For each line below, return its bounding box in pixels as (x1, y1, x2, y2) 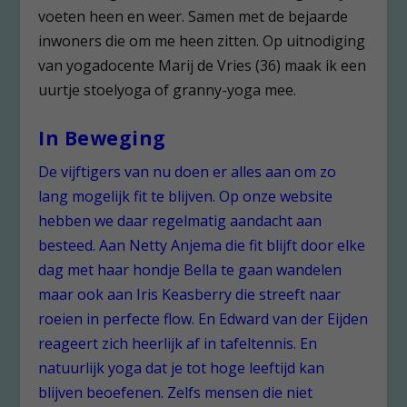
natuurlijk (38, 357, 109, 378)
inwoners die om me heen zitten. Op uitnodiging (38, 30, 366, 51)
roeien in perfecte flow (38, 308, 193, 329)
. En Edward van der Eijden (192, 308, 369, 329)
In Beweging (38, 124, 166, 151)
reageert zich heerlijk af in (38, 333, 221, 353)
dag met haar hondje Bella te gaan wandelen (38, 259, 342, 280)
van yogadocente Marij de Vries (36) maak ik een (38, 55, 367, 75)
